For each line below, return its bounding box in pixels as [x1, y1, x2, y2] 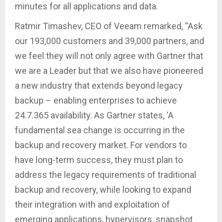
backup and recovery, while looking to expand [15, 184, 191, 195]
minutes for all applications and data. [15, 1, 158, 12]
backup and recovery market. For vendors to [15, 140, 187, 151]
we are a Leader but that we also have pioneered [15, 65, 203, 76]
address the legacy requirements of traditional [15, 169, 196, 180]
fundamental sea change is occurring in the [15, 125, 185, 136]
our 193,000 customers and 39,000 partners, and [15, 36, 204, 47]
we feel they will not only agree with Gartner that [15, 51, 203, 61]
